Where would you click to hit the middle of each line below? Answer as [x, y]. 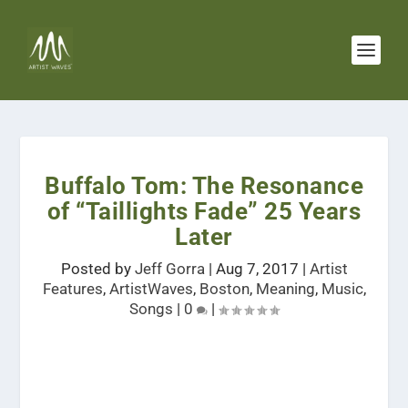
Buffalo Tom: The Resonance [204, 186]
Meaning [285, 289]
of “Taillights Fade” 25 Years [204, 211]
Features [72, 289]
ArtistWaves [151, 289]
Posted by [97, 269]
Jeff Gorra [169, 269]
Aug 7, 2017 [257, 269]
